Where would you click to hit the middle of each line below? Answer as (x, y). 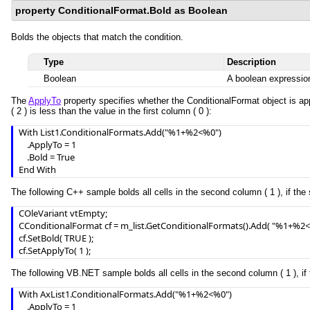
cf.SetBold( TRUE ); (56, 238)
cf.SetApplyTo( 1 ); (55, 250)
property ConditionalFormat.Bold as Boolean (121, 10)
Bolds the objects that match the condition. (97, 37)
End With (37, 170)
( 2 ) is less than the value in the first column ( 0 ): (111, 111)
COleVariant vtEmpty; (63, 213)
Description (252, 62)
